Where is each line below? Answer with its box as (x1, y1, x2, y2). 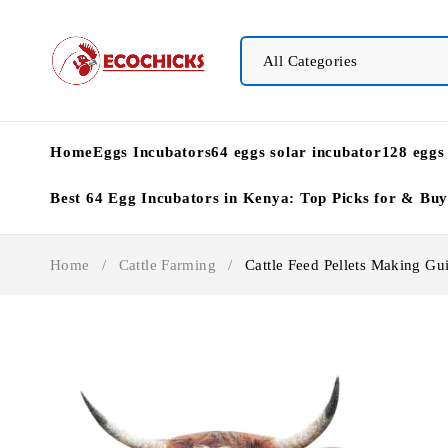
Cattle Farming (118, 257, 216, 274)
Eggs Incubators (93, 144, 212, 161)
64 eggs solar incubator (211, 144, 382, 161)
